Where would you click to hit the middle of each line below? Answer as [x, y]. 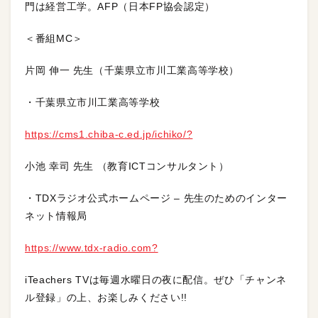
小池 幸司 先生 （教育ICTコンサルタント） [127, 166]
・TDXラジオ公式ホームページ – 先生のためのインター [156, 198]
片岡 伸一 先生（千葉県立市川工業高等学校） [132, 70]
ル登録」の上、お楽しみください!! [106, 297]
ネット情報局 [56, 215]
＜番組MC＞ [54, 38]
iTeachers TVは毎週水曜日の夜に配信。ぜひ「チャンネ [156, 279]
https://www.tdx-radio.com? [92, 247]
